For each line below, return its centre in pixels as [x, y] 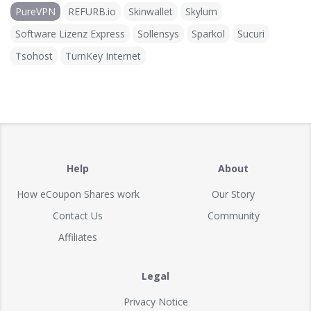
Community [233, 215]
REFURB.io [92, 11]
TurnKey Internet [103, 56]
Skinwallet [151, 11]
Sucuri [251, 33]
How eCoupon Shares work [78, 194]
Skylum [201, 11]
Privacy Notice [155, 301]
